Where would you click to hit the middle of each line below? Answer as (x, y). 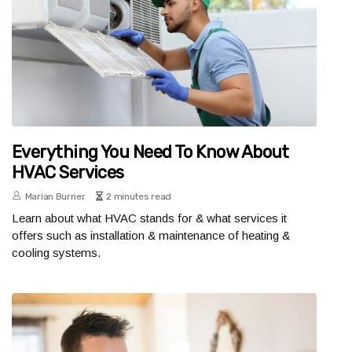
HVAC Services (68, 173)
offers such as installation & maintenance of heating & (151, 236)
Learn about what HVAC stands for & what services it (149, 218)
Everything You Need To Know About (150, 152)
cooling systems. (56, 253)
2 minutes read (139, 197)
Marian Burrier (55, 197)
